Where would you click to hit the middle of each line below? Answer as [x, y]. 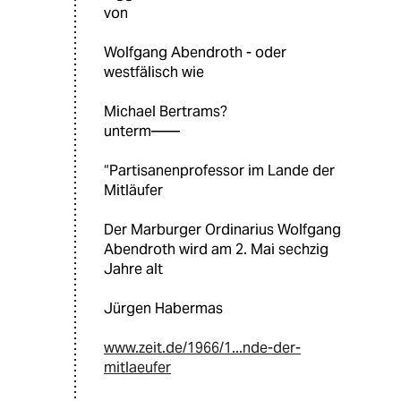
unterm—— [142, 132]
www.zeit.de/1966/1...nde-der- [202, 348]
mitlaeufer [137, 368]
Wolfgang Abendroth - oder [195, 53]
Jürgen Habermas [163, 309]
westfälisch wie [154, 73]
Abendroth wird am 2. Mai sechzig [216, 250]
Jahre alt [133, 269]
